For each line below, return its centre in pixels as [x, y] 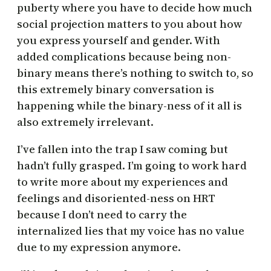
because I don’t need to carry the [102, 215]
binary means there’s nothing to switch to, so [135, 73]
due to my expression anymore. [99, 247]
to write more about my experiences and [122, 182]
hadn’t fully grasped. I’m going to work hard [132, 166]
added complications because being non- [124, 57]
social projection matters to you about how [129, 24]
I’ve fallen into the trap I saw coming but [122, 149]
